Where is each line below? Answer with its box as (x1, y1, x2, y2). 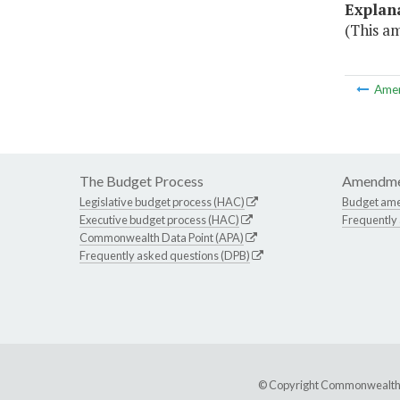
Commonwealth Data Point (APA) (79, 230, 244, 246)
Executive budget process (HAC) (79, 212, 239, 228)
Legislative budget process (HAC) (79, 195, 245, 210)
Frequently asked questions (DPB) (79, 248, 250, 263)
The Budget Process (79, 172, 204, 190)
